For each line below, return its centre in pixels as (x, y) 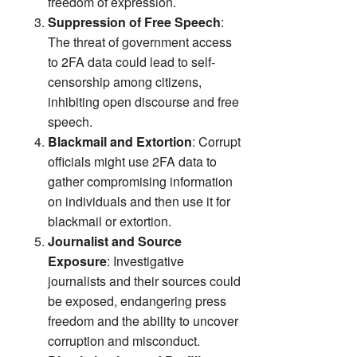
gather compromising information (140, 181)
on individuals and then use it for (139, 201)
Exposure (77, 261)
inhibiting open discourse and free (143, 101)
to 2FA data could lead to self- (131, 61)
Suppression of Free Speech (134, 22)
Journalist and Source (115, 241)
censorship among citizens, (125, 81)
